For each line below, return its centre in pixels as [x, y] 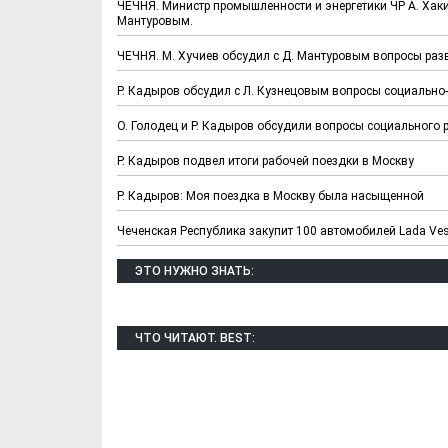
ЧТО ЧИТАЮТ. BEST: [195, 337]
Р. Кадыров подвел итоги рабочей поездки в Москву [265, 160]
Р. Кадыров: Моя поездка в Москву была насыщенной [270, 195]
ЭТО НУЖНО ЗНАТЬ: [194, 270]
